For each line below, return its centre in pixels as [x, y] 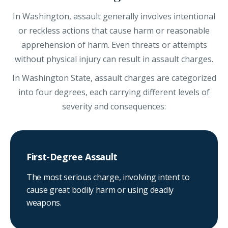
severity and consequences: [114, 107]
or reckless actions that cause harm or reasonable [114, 31]
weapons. [44, 203]
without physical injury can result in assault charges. [114, 59]
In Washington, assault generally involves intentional [114, 17]
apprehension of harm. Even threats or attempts [114, 45]
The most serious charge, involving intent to [108, 177]
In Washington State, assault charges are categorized [114, 78]
